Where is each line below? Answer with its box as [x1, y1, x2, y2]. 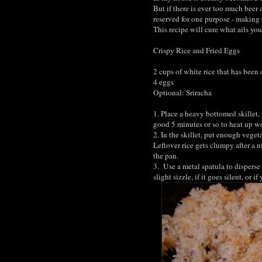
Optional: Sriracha [153, 87, 212, 98]
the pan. [153, 150, 181, 161]
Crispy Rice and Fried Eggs [153, 45, 240, 56]
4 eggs [153, 77, 174, 88]
